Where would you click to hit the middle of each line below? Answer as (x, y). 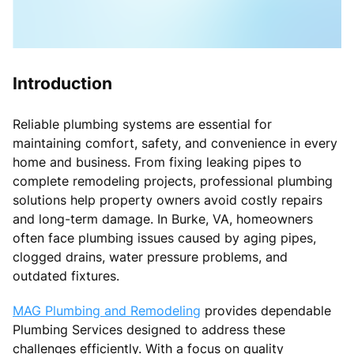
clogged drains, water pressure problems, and (150, 256)
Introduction (62, 83)
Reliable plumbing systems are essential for (142, 124)
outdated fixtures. (66, 275)
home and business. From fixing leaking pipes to (157, 162)
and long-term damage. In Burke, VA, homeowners (163, 218)
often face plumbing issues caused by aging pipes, (164, 237)
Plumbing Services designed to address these (149, 329)
